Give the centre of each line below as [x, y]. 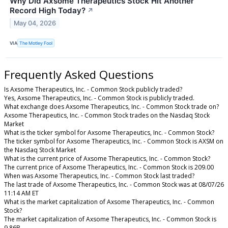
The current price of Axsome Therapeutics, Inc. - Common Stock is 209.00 [109, 167]
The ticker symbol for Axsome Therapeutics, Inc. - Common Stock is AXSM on [114, 141]
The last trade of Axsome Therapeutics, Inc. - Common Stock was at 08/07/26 [114, 185]
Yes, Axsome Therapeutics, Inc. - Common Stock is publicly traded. [99, 98]
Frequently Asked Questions [79, 74]
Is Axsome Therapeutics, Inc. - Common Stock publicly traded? [93, 90]
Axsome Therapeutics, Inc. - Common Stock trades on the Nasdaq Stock [107, 116]
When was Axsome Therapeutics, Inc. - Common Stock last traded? [99, 176]
